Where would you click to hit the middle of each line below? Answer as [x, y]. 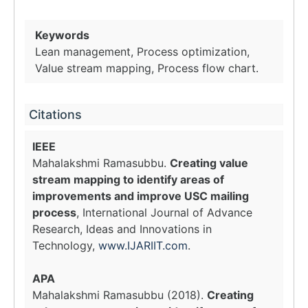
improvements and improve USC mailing [141, 196]
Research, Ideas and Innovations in [122, 229]
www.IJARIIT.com [143, 245]
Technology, [65, 245]
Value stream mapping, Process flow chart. [147, 68]
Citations [55, 114]
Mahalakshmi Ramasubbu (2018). [120, 295]
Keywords [62, 35]
